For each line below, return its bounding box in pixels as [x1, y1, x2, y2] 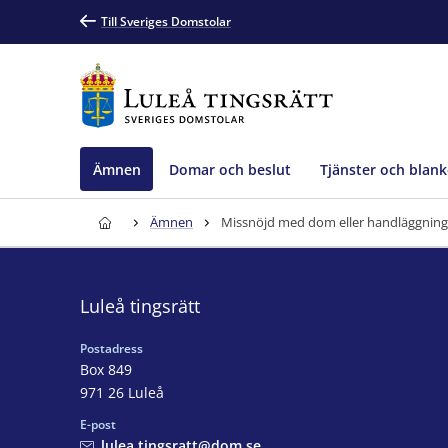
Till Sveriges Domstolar [101, 13, 231, 30]
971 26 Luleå [80, 382, 164, 402]
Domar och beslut [169, 159, 291, 179]
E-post [80, 415, 116, 433]
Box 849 [80, 359, 132, 379]
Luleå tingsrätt [80, 293, 200, 318]
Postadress [80, 339, 143, 357]
